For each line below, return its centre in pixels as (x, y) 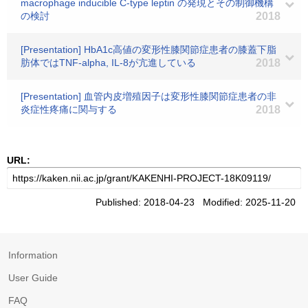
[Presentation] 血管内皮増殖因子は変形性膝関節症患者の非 (148, 96)
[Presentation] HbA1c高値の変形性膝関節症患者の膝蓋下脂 (148, 49)
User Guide (33, 278)
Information (33, 255)
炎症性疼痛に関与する (69, 109)
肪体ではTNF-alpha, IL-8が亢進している (108, 63)
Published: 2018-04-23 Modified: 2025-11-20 (198, 202)
